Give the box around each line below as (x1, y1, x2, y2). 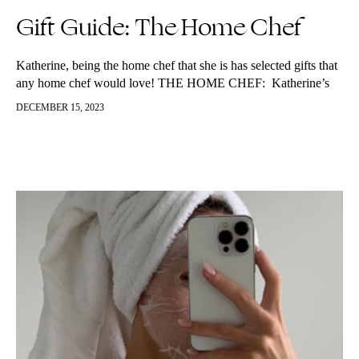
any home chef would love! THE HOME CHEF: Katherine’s (16, 76, 329, 90)
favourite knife (16, 94, 90, 107)
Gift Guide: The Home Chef (16, 9, 301, 46)
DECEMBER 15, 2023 (16, 102, 104, 113)
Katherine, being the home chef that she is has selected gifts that (16, 58, 337, 72)
